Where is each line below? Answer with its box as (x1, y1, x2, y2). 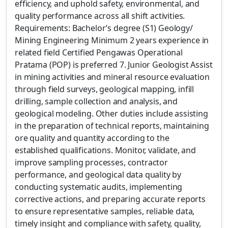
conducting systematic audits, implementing (15, 181, 183, 192)
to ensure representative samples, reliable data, (15, 206, 195, 217)
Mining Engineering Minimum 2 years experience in (15, 35, 209, 46)
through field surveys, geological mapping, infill (15, 83, 194, 95)
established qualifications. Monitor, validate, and (15, 145, 196, 156)
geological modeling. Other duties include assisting (15, 108, 208, 119)
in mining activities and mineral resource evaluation (15, 71, 210, 82)
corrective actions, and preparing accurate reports (15, 193, 206, 205)
